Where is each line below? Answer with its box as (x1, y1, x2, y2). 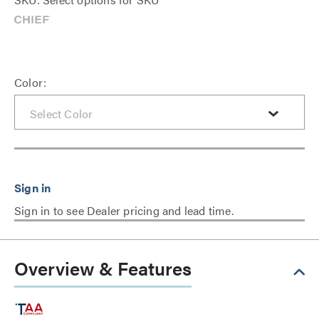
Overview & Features (14, 255, 192, 281)
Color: (14, 74, 47, 90)
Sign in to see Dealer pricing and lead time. (14, 202, 234, 219)
